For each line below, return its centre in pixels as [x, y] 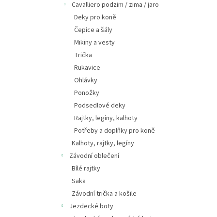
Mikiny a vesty [94, 43]
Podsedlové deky [100, 106]
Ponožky [87, 93]
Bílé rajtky [86, 169]
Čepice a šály [93, 30]
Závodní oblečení [94, 156]
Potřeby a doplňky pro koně [115, 131]
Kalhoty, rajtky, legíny [103, 143]
